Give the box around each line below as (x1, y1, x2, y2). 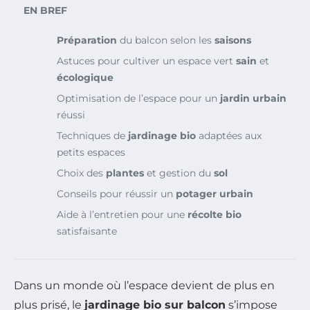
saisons (215, 33, 251, 46)
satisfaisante (57, 224, 117, 237)
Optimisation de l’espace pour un (57, 91, 220, 104)
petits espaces (57, 145, 125, 158)
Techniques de (57, 129, 128, 142)
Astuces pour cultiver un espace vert (57, 54, 236, 67)
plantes (106, 166, 144, 179)
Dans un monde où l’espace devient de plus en (14, 278, 275, 292)
